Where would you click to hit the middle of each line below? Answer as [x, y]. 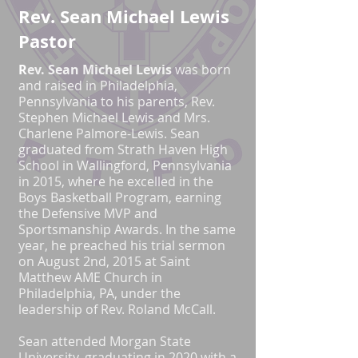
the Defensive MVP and [88, 213]
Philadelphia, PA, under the [99, 293]
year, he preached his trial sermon [122, 245]
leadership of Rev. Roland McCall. [117, 309]
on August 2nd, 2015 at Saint [104, 261]
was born [201, 70]
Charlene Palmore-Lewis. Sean [109, 133]
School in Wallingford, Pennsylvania [125, 165]
